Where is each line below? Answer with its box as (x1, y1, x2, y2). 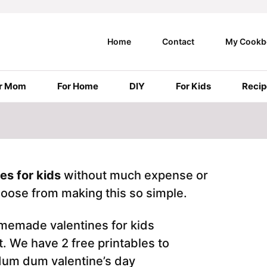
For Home (57, 80, 98, 92)
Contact (162, 36, 194, 46)
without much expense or (61, 168, 208, 182)
